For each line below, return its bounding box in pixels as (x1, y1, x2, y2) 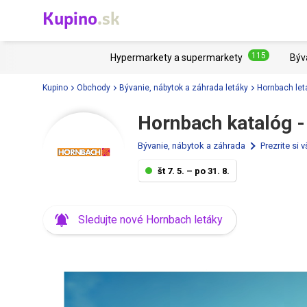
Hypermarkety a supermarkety (110, 52, 243, 63)
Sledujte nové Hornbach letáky (78, 213, 223, 226)
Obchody (77, 82, 110, 93)
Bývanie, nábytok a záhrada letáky (119, 82, 248, 93)
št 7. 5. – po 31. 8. (158, 165, 230, 176)
